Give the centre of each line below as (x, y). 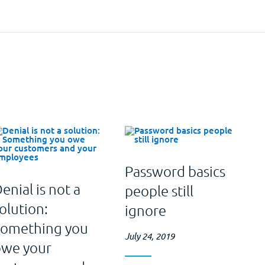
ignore (145, 210)
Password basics (175, 171)
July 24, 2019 (149, 236)
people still (159, 190)
